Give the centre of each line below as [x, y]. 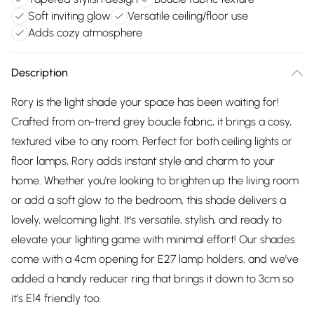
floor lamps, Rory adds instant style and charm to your [143, 161]
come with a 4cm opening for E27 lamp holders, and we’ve [155, 259]
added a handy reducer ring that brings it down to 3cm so [152, 279]
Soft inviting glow [69, 16]
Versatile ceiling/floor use [188, 16]
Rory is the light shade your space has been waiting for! [145, 102]
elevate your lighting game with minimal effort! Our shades [153, 239]
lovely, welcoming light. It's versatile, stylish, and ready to [146, 220]
